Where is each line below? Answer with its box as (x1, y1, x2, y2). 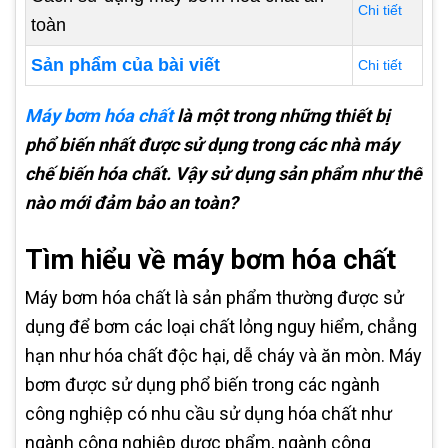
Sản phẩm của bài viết (31, 55, 220, 75)
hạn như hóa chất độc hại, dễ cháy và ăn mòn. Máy (25, 345, 422, 366)
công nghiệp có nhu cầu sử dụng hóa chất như (25, 403, 392, 424)
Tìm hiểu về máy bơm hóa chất (25, 244, 396, 276)
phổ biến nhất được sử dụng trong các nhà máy (25, 134, 399, 155)
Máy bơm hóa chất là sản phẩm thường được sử (25, 287, 404, 308)
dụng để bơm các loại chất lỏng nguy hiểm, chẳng (25, 316, 417, 337)
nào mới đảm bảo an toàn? (25, 192, 238, 213)
